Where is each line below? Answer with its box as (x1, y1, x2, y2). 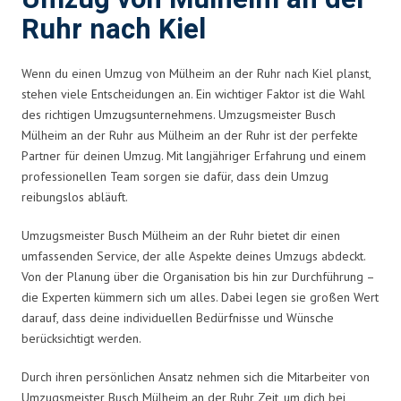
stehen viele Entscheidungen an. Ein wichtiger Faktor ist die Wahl (21, 85, 365, 102)
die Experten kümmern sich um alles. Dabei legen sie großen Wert (21, 288, 379, 305)
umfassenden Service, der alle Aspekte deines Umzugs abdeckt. (21, 247, 365, 264)
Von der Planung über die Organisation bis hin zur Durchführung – (21, 268, 374, 285)
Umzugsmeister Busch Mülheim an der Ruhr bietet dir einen (21, 226, 340, 243)
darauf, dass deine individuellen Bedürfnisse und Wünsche (21, 309, 334, 326)
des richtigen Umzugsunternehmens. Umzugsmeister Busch (21, 106, 336, 123)
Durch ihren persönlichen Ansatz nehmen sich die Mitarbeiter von (21, 368, 370, 385)
